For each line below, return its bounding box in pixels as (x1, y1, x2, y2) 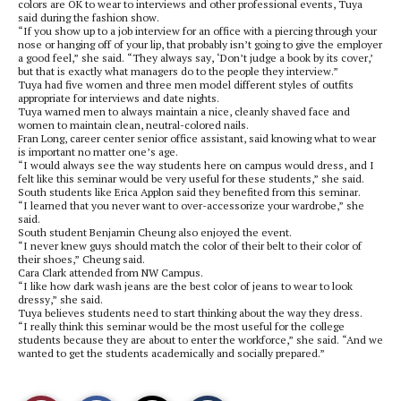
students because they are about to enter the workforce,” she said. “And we (18, 333, 383, 346)
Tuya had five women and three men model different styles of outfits (18, 78, 354, 91)
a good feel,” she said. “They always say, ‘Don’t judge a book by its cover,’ (18, 51, 373, 64)
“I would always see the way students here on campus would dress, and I (18, 158, 374, 172)
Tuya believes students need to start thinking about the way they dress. (18, 306, 363, 320)
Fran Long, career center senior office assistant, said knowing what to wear (18, 132, 376, 145)
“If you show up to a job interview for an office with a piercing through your (18, 24, 377, 38)
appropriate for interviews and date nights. (18, 91, 219, 105)
